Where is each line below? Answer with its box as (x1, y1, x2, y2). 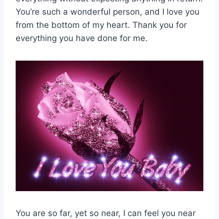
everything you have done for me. (16, 33, 148, 43)
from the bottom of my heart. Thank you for (16, 20, 187, 30)
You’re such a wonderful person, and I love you (16, 6, 199, 17)
